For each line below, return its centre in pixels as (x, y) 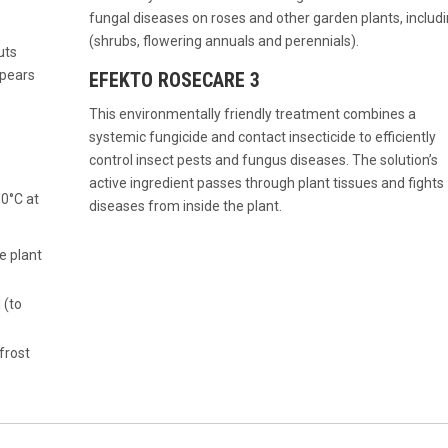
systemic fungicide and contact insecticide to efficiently (262, 137)
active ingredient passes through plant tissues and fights (266, 183)
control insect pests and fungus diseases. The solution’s (263, 160)
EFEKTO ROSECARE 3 (174, 80)
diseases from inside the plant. (185, 206)
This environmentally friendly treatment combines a (252, 114)
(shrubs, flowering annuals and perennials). (223, 41)
